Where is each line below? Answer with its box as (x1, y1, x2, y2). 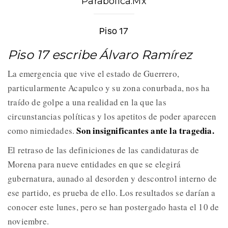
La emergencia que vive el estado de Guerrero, (8, 67, 180, 79)
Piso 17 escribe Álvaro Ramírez (8, 47, 192, 62)
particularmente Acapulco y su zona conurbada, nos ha (8, 81, 210, 94)
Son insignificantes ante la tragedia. (74, 124, 214, 137)
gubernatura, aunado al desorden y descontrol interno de (8, 172, 217, 184)
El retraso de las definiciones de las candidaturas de (8, 144, 199, 156)
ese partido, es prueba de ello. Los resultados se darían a (8, 186, 216, 198)
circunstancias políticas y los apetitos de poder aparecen (8, 110, 217, 122)
